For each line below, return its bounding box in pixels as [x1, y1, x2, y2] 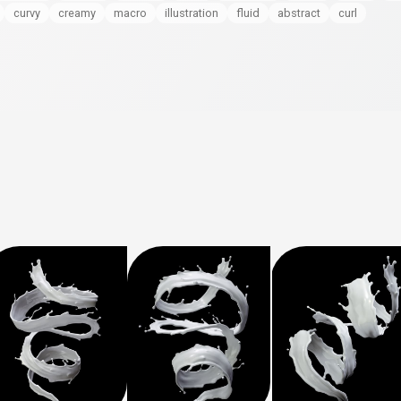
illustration [165, 5, 218, 20]
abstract [277, 5, 320, 20]
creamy [58, 5, 96, 20]
